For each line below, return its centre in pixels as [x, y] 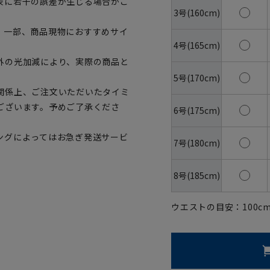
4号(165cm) [196, 45]
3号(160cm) [196, 12]
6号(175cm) [196, 110]
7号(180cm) [196, 143]
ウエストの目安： [207, 206]
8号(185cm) [196, 175]
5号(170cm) [196, 77]
